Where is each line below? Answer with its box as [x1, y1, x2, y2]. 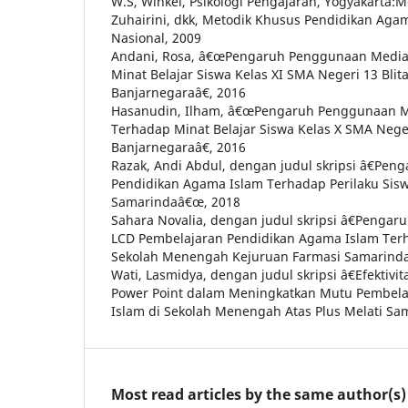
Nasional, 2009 [111, 29, 201, 47]
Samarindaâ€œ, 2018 [111, 193, 240, 211]
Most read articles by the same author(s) [111, 384, 406, 405]
